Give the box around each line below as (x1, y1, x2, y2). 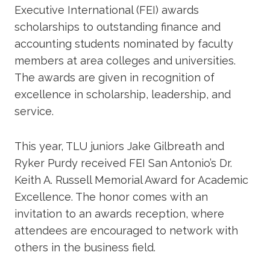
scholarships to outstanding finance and (14, 20, 221, 33)
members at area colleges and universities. (14, 54, 236, 67)
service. (14, 104, 57, 118)
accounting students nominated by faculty (14, 37, 233, 50)
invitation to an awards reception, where (14, 207, 224, 220)
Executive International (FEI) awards (14, 3, 199, 16)
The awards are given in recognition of (14, 71, 215, 84)
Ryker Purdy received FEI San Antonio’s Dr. (14, 156, 232, 169)
